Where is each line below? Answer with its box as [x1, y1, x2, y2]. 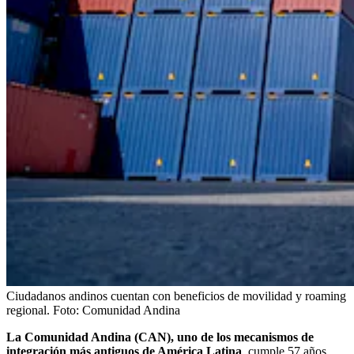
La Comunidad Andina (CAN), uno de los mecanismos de [6, 330, 314, 344]
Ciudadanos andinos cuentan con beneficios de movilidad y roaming [6, 288, 346, 303]
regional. [6, 303, 50, 317]
